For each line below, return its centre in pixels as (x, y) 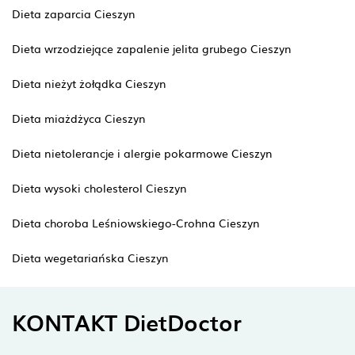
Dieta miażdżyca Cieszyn (79, 118)
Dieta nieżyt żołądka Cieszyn (89, 83)
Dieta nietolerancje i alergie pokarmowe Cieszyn (142, 153)
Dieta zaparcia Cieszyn (74, 13)
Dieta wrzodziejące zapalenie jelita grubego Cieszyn (152, 48)
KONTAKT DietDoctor (127, 322)
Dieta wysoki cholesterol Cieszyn (99, 188)
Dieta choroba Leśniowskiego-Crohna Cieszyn (136, 223)
